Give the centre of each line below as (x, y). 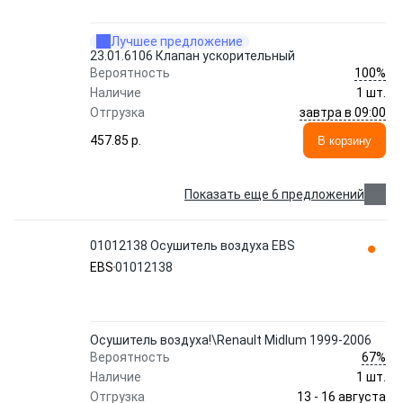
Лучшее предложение (177, 41)
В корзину (345, 140)
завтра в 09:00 (343, 112)
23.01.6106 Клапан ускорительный (193, 56)
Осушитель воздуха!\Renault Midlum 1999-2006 (231, 340)
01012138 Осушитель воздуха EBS (193, 246)
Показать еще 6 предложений (274, 194)
